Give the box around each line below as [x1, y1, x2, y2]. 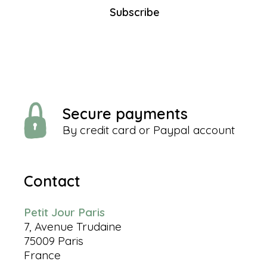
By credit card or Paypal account [63, 122, 235, 137]
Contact [24, 171, 80, 190]
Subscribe [110, 5, 160, 19]
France [24, 247, 61, 262]
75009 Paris [24, 233, 83, 248]
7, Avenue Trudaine [24, 219, 122, 234]
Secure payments [63, 104, 188, 123]
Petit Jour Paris [24, 204, 105, 219]
